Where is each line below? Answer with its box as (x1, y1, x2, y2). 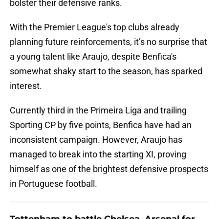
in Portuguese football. (10, 178, 97, 189)
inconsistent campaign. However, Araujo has (10, 134, 182, 145)
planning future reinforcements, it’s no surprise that (10, 37, 207, 47)
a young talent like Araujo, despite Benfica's (10, 51, 176, 62)
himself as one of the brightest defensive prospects (10, 164, 208, 175)
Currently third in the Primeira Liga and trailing (10, 105, 187, 116)
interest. (10, 81, 42, 91)
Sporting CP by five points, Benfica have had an (10, 120, 192, 131)
